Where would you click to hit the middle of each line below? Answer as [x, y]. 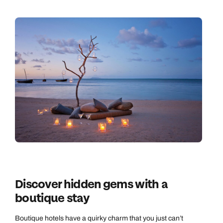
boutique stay [52, 198]
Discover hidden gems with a [91, 184]
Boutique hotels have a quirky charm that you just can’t [99, 218]
